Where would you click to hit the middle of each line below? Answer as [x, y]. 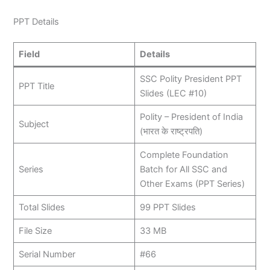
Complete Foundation [184, 155]
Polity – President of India [191, 117]
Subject [33, 124]
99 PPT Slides [168, 207]
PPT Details [36, 21]
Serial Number [47, 254]
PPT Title [36, 86]
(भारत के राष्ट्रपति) [171, 131]
